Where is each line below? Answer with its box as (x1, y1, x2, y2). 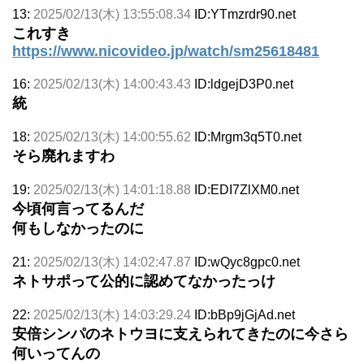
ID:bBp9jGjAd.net (194, 307, 295, 322)
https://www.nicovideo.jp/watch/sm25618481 (12, 42, 319, 59)
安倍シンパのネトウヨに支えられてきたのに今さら (12, 325, 349, 342)
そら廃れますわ (12, 147, 115, 164)
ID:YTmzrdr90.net (194, 6, 296, 21)
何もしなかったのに (12, 219, 144, 236)
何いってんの (12, 344, 100, 362)
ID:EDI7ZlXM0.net (194, 182, 299, 197)
